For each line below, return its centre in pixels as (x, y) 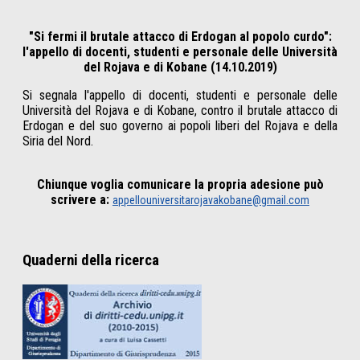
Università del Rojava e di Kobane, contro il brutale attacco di (180, 111)
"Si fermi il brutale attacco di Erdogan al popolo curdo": (180, 37)
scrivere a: (80, 200)
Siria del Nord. (58, 141)
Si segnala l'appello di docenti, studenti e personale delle (180, 96)
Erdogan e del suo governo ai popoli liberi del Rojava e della (180, 126)
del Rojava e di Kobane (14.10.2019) (180, 67)
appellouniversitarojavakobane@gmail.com (211, 200)
